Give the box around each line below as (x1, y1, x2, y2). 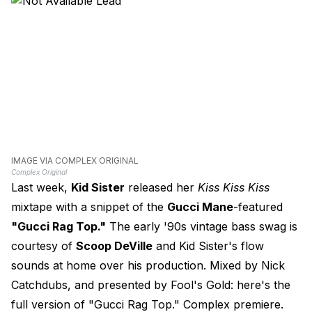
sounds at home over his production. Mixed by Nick (11, 258, 285, 273)
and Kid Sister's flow (153, 239, 264, 253)
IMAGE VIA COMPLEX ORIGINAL (11, 155, 139, 166)
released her (125, 180, 198, 195)
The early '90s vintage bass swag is (106, 219, 297, 234)
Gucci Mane (167, 200, 233, 214)
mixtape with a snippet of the (11, 200, 167, 214)
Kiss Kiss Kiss (198, 180, 270, 195)
